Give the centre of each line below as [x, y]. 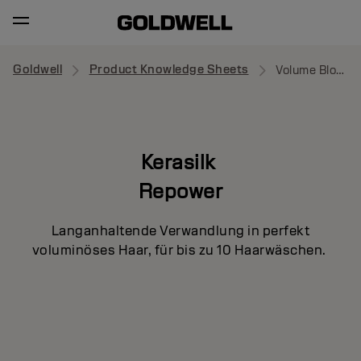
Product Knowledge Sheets [169, 70]
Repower [180, 191]
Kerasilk [180, 162]
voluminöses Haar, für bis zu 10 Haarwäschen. [180, 250]
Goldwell [37, 70]
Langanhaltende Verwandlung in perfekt [180, 230]
